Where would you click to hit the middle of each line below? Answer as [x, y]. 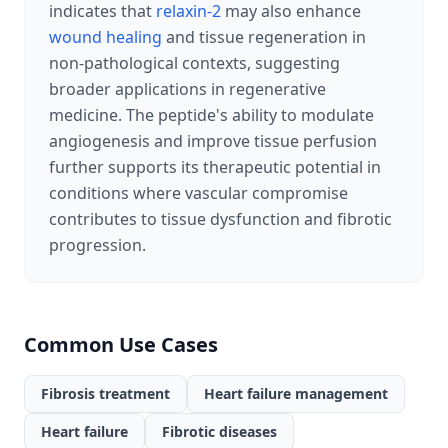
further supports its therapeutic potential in [215, 167]
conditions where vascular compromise [198, 193]
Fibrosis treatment [105, 393]
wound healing [105, 37]
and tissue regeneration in [264, 37]
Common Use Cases [121, 344]
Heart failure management [296, 393]
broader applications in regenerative [187, 89]
